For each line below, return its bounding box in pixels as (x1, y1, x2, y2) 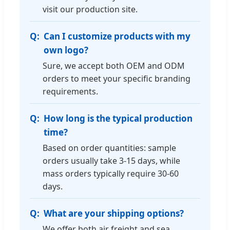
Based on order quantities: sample (43, 142, 176, 154)
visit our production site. (43, 3, 138, 15)
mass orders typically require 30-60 (43, 167, 179, 179)
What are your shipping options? (44, 207, 184, 219)
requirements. (43, 85, 98, 97)
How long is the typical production (44, 112, 193, 124)
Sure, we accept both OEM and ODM (43, 60, 185, 71)
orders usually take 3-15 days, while (43, 155, 180, 166)
